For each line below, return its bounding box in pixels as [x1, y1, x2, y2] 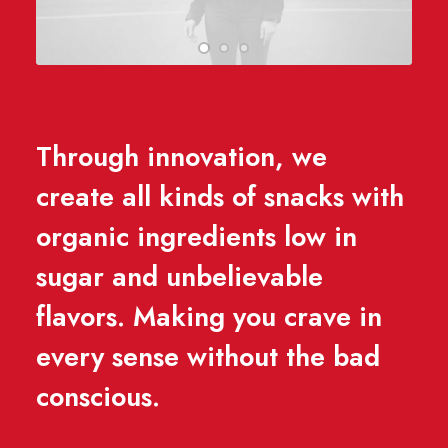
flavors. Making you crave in [36, 297, 382, 336]
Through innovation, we [36, 137, 327, 176]
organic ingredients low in [36, 217, 357, 256]
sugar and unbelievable [36, 257, 323, 296]
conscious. [36, 377, 160, 416]
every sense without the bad [36, 337, 380, 376]
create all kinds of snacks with [36, 177, 404, 216]
